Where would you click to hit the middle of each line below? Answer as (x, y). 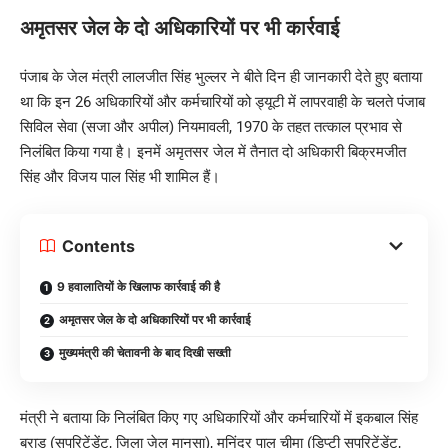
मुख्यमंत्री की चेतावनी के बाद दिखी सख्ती (145, 352)
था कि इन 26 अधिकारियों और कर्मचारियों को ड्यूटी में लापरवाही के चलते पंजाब (222, 101)
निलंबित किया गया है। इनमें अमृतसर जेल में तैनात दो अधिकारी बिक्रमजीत (213, 151)
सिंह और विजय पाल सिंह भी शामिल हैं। (120, 176)
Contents (98, 245)
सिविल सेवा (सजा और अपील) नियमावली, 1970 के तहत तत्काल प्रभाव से (211, 126)
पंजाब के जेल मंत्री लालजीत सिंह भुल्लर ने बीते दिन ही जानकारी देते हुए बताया (221, 76)
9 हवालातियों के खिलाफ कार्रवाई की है (138, 286)
